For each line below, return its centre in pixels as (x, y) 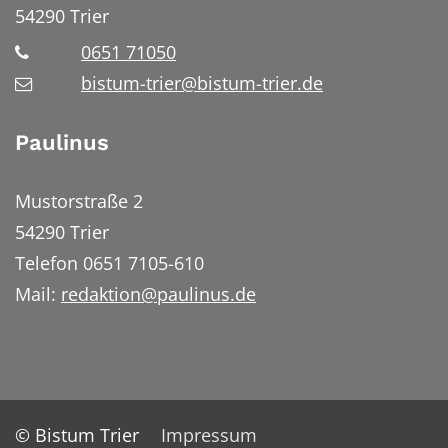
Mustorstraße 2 (79, 201)
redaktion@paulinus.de (158, 294)
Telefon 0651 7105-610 (109, 263)
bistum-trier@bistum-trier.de (202, 83)
